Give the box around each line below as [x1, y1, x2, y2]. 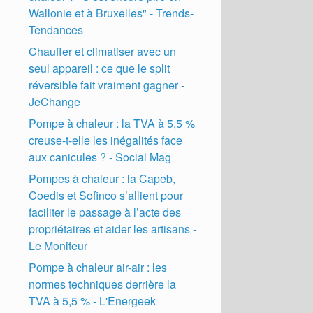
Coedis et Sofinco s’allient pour [29, 187, 184, 203]
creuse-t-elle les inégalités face [29, 131, 183, 148]
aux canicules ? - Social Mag [29, 148, 172, 165]
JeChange [29, 93, 81, 110]
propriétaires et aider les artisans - [29, 220, 197, 237]
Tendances [29, 21, 84, 38]
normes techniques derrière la [29, 275, 177, 292]
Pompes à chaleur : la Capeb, [29, 170, 176, 187]
